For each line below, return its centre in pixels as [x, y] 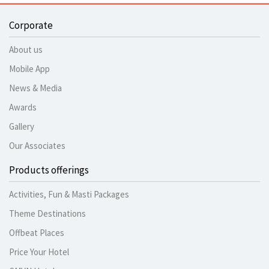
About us [26, 50]
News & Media [35, 88]
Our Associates [37, 146]
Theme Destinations [47, 214]
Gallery [22, 127]
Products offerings [49, 170]
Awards [23, 107]
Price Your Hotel [39, 252]
